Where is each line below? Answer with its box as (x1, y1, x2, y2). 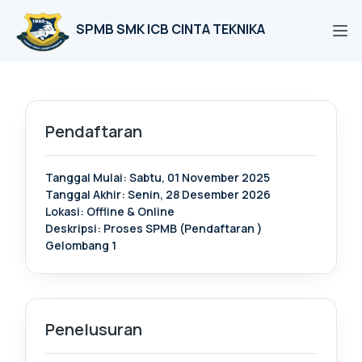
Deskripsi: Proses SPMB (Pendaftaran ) (45, 221, 263, 236)
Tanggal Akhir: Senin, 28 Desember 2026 (45, 187, 271, 202)
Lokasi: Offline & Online (45, 204, 175, 219)
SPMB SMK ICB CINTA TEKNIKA (75, 19, 265, 38)
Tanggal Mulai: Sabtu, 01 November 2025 (45, 170, 270, 185)
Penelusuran (45, 318, 142, 340)
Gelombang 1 (45, 238, 116, 253)
